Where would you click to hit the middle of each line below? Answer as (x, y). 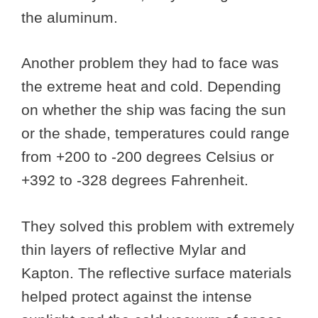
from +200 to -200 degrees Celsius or (148, 157)
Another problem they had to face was (150, 63)
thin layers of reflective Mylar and (134, 249)
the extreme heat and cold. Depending (151, 87)
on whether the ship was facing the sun (154, 110)
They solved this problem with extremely (158, 226)
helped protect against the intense (137, 296)
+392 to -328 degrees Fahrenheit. (137, 180)
